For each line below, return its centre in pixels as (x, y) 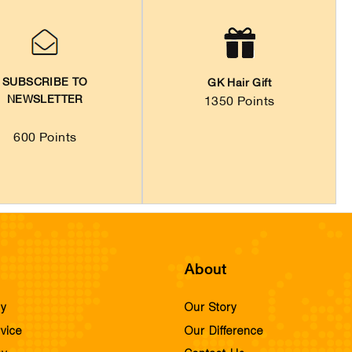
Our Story (211, 308)
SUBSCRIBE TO (45, 83)
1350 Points (239, 103)
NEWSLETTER (45, 101)
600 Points (45, 139)
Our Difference (224, 331)
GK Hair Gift (240, 84)
